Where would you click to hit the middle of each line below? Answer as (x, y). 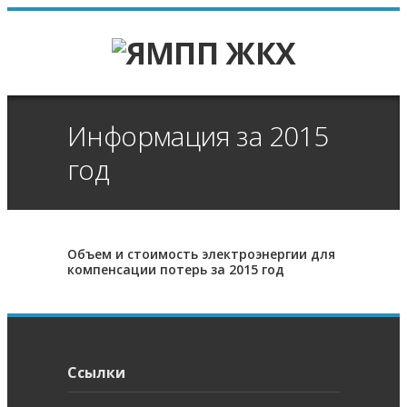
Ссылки (96, 372)
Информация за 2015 (198, 136)
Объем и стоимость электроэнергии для (201, 254)
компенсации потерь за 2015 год (176, 269)
